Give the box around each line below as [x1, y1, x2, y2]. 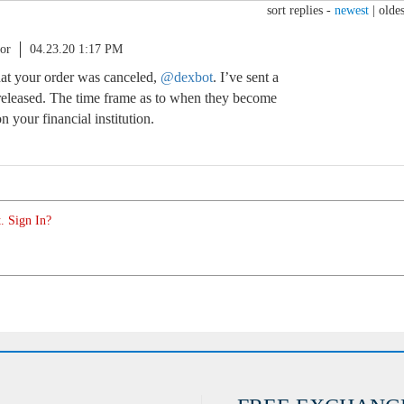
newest [335, 4, 369, 17]
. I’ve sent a [213, 69, 279, 85]
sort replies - [267, 4, 335, 17]
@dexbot [161, 69, 213, 85]
